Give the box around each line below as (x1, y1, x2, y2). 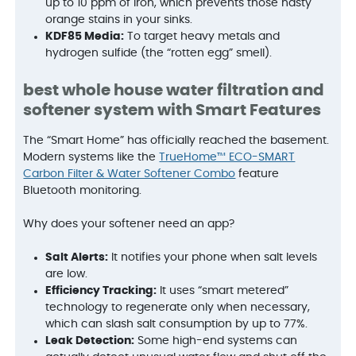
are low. (45, 268, 88, 280)
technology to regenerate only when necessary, (45, 301, 311, 313)
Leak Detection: (45, 335, 135, 346)
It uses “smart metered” (157, 284, 289, 296)
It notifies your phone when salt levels (108, 251, 318, 263)
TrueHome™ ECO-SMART (159, 151, 296, 163)
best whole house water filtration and (23, 82, 325, 99)
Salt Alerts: (45, 251, 109, 263)
